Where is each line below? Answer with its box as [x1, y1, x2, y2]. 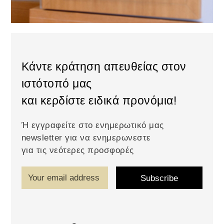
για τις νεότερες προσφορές [21, 145, 134, 155]
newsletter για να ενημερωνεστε [21, 133, 151, 143]
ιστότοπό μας [21, 77, 92, 90]
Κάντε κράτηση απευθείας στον [21, 60, 186, 73]
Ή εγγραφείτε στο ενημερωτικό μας [21, 120, 164, 130]
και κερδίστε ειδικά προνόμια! [21, 94, 177, 107]
